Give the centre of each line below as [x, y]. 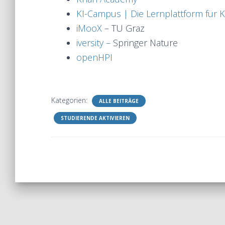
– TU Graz [125, 28]
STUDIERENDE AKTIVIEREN [95, 118]
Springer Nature [145, 43]
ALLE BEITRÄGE [119, 101]
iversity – [95, 43]
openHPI [94, 57]
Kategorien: [70, 100]
